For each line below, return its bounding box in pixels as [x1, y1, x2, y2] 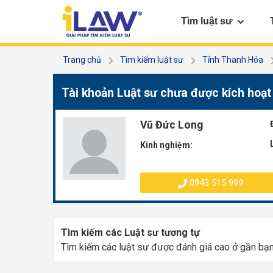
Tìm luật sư [180, 15, 233, 26]
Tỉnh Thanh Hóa [202, 55, 264, 65]
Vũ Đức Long [140, 119, 204, 131]
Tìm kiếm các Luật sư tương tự [61, 227, 200, 238]
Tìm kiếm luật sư [120, 55, 184, 65]
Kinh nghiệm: [140, 140, 193, 150]
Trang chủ [63, 55, 102, 65]
